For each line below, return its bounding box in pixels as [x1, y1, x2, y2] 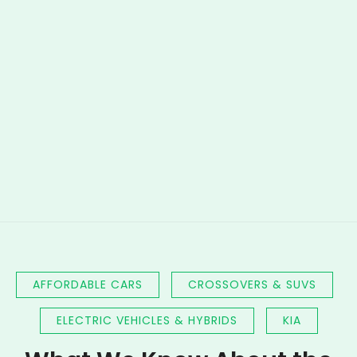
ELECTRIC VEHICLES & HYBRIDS [56, 312, 237, 328]
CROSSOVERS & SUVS [188, 276, 316, 292]
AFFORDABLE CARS [33, 276, 143, 292]
